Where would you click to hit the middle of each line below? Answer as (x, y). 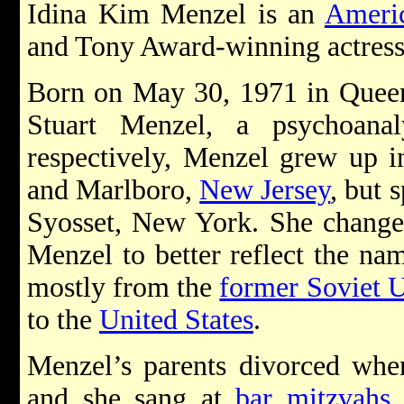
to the (63, 319)
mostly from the (124, 287)
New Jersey (265, 189)
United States (176, 319)
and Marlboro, (114, 189)
